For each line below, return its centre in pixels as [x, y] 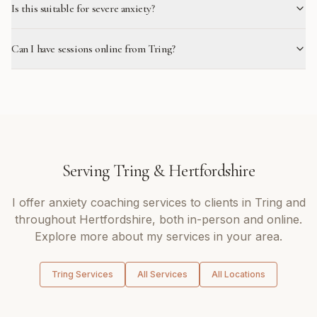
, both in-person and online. [227, 219]
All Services [162, 274]
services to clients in [197, 202]
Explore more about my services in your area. [158, 236]
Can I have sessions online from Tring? [93, 49]
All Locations [238, 274]
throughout [47, 219]
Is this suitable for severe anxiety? [83, 8]
